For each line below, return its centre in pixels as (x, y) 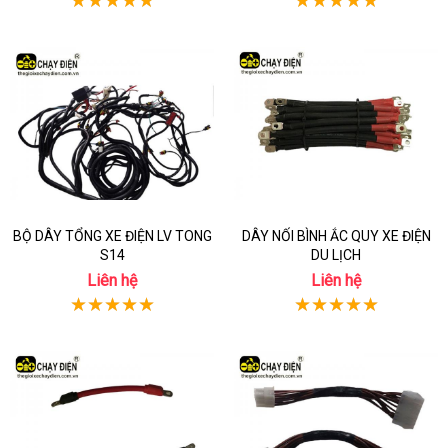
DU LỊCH (336, 255)
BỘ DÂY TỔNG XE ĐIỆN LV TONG (112, 236)
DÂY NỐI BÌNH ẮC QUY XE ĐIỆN (336, 236)
